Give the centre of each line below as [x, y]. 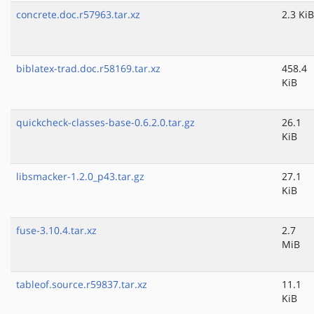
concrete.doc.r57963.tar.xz [78, 15]
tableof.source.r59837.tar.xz [82, 285]
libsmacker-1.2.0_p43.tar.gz [80, 177]
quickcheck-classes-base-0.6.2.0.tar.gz [105, 123]
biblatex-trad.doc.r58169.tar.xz [88, 69]
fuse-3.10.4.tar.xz [56, 231]
